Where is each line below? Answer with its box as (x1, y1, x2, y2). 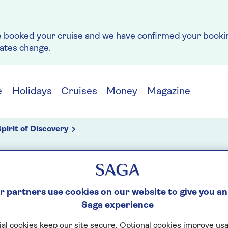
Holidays (12, 87, 52, 97)
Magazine (147, 87, 190, 97)
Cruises (61, 87, 97, 97)
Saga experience (81, 201, 154, 211)
